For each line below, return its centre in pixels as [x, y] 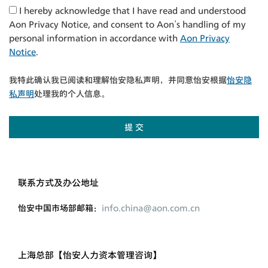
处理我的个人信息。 [72, 93]
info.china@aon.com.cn [151, 208]
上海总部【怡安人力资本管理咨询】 [90, 255]
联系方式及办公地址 [58, 182]
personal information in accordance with [95, 38]
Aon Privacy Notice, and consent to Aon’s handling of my [127, 24]
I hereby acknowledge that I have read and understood [131, 10]
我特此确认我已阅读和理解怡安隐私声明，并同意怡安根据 [118, 80]
